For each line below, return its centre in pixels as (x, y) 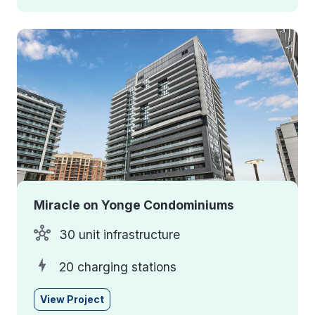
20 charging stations (118, 266)
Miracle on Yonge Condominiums (134, 205)
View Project (72, 300)
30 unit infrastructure (120, 235)
